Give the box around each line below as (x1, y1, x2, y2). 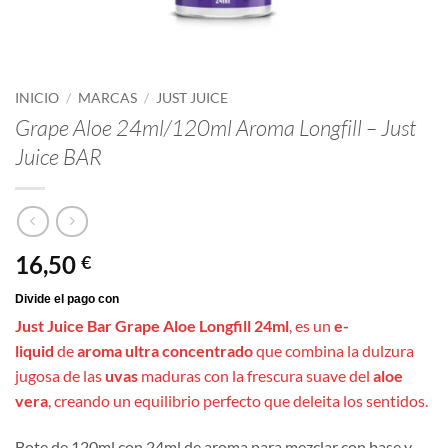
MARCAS (78, 90, 138, 106)
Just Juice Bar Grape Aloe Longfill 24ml (15, 316, 289, 336)
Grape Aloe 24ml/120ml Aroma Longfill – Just (15, 113, 416, 141)
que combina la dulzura (256, 341, 414, 361)
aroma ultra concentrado (77, 341, 256, 361)
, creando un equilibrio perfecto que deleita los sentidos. (48, 391, 428, 411)
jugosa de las (15, 366, 105, 386)
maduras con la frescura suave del (141, 366, 370, 386)
